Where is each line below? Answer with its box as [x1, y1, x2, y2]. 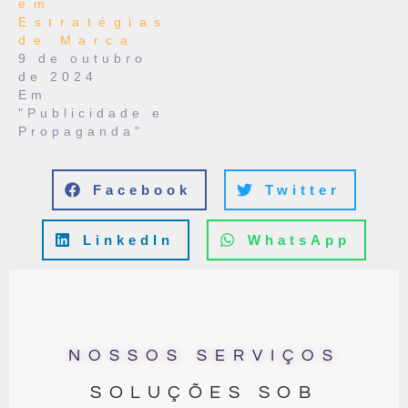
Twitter [265, 181, 341, 198]
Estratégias [18, 14, 168, 29]
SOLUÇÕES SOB [90, 382, 318, 402]
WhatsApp [248, 231, 351, 248]
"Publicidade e [18, 105, 164, 120]
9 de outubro [18, 50, 147, 66]
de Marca [18, 32, 135, 47]
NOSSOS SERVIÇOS [67, 347, 341, 365]
